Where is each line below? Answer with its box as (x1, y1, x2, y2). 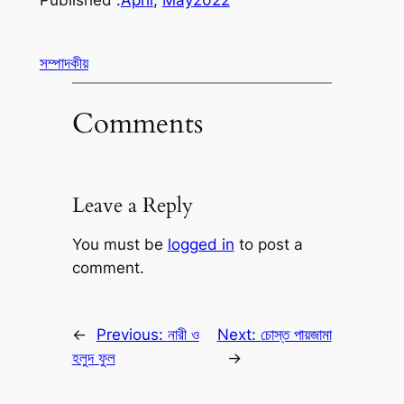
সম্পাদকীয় (39, 54, 88, 73)
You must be (71, 234, 168, 253)
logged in (167, 234, 234, 253)
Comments (71, 105, 203, 143)
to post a (234, 234, 303, 253)
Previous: (96, 325, 168, 344)
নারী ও (167, 325, 199, 344)
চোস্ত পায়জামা (260, 325, 332, 344)
